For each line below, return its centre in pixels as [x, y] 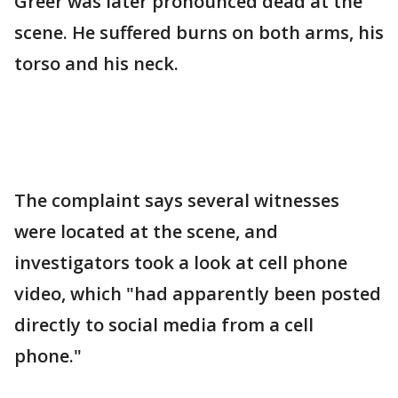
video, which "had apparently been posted [198, 293]
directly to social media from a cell [164, 324]
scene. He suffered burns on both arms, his [199, 32]
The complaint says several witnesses [177, 200]
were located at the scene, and [146, 231]
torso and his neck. [96, 63]
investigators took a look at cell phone [181, 262]
